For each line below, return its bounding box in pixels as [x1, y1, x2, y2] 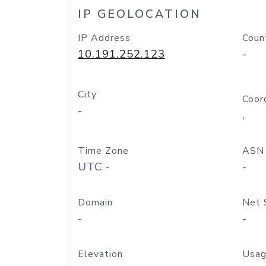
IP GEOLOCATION [78, 7, 201, 22]
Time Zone [78, 144, 129, 157]
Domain [78, 196, 113, 209]
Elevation [78, 248, 123, 261]
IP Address [78, 31, 131, 45]
